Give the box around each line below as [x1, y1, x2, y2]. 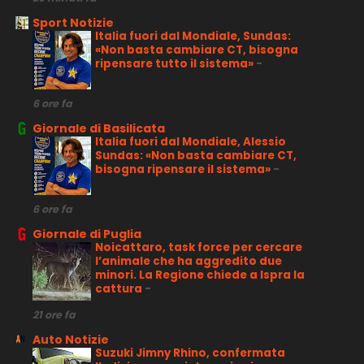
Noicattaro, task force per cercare [94, 240, 302, 256]
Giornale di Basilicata [32, 120, 165, 137]
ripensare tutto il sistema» [94, 56, 256, 72]
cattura [94, 281, 145, 297]
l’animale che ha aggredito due [94, 253, 282, 270]
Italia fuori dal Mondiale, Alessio [94, 134, 286, 150]
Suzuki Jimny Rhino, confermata [94, 345, 285, 362]
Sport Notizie [32, 15, 114, 32]
